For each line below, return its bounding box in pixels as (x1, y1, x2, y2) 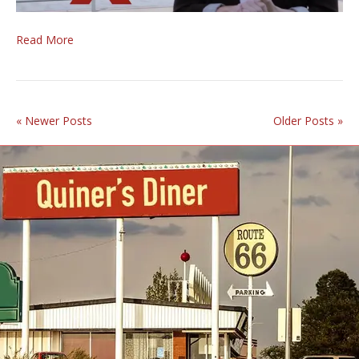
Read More (16, 31, 74, 47)
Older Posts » (273, 112, 343, 128)
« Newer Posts (16, 112, 92, 128)
